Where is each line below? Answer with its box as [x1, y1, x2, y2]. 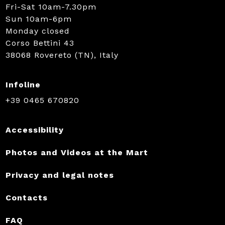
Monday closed [5, 26, 70, 36]
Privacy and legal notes [5, 170, 114, 180]
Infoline [5, 80, 41, 89]
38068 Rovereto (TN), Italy [5, 50, 119, 60]
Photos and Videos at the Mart [5, 148, 148, 157]
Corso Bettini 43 [5, 38, 74, 48]
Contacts [5, 193, 48, 202]
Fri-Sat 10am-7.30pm [5, 2, 96, 12]
